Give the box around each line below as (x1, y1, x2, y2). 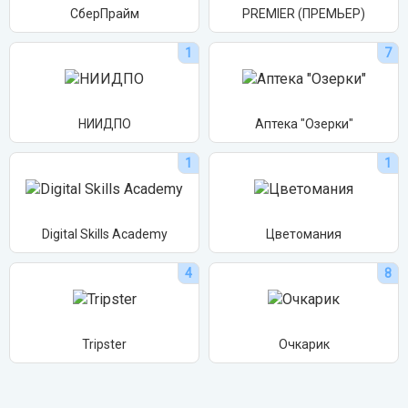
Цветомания (266, 227, 342, 241)
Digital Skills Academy (41, 227, 168, 241)
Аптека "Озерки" (254, 117, 353, 131)
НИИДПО (77, 117, 131, 131)
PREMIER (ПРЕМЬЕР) (242, 6, 365, 21)
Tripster (82, 337, 127, 352)
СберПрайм (69, 6, 139, 21)
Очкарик (278, 337, 330, 352)
